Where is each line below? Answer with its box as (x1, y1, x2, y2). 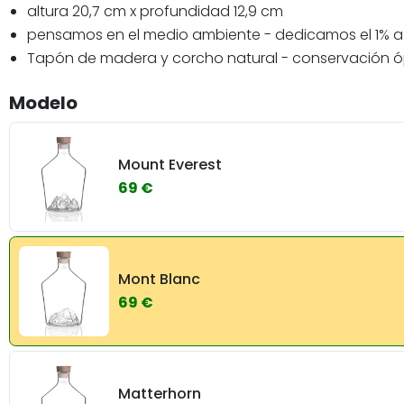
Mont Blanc (118, 268, 200, 289)
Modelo (9, 89, 78, 115)
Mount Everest (118, 153, 222, 175)
